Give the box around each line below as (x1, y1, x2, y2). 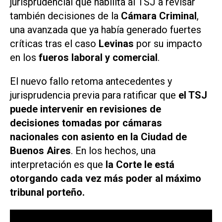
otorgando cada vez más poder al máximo (10, 172, 201, 185)
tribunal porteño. (10, 186, 85, 199)
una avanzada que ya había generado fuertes (10, 23, 201, 36)
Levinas (99, 37, 136, 50)
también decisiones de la (10, 9, 121, 22)
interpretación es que (10, 159, 106, 171)
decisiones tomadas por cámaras (10, 117, 162, 129)
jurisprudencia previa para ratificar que (10, 89, 178, 102)
